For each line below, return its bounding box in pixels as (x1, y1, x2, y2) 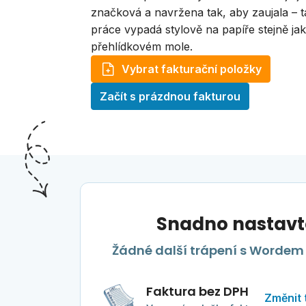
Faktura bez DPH (145, 283, 249, 301)
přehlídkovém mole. (90, 40, 193, 54)
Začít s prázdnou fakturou (99, 89, 240, 104)
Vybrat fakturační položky (121, 62, 262, 76)
